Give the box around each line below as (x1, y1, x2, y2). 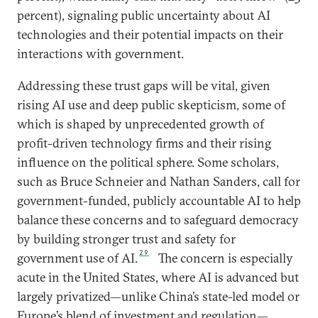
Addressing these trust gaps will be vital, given (17, 77, 270, 94)
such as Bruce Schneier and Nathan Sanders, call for (17, 173, 300, 190)
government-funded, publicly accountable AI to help (17, 192, 301, 209)
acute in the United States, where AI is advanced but (17, 269, 299, 286)
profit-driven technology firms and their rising (17, 135, 271, 152)
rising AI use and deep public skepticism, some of (17, 97, 285, 114)
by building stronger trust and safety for (17, 231, 236, 248)
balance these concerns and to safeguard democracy (17, 212, 299, 229)
